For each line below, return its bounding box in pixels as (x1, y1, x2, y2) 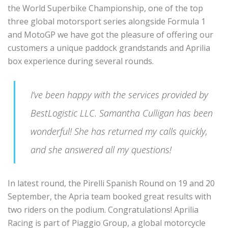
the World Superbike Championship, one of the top (8, 3, 203, 14)
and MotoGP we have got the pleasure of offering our (8, 29, 213, 41)
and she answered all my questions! (31, 144, 172, 156)
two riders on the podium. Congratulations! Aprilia (8, 204, 198, 216)
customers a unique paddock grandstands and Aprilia (8, 42, 210, 54)
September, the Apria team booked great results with (8, 191, 211, 203)
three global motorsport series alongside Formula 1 (8, 16, 206, 27)
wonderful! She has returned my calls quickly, (31, 125, 208, 138)
